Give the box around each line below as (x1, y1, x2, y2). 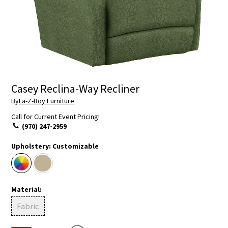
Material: (11, 185, 42, 194)
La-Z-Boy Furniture (19, 96, 75, 105)
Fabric (17, 201, 40, 212)
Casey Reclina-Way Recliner (11, 81, 140, 96)
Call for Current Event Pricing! (11, 111, 100, 121)
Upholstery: (11, 141, 53, 151)
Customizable (52, 141, 99, 151)
